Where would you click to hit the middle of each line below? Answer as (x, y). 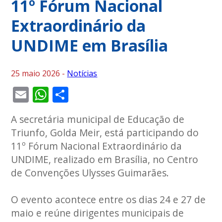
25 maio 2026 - (39, 73)
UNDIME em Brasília (90, 45)
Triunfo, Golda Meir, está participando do (105, 132)
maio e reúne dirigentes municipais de (98, 213)
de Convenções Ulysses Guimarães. (90, 172)
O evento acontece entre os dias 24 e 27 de (109, 199)
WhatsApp (87, 94)
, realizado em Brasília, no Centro (124, 159)
